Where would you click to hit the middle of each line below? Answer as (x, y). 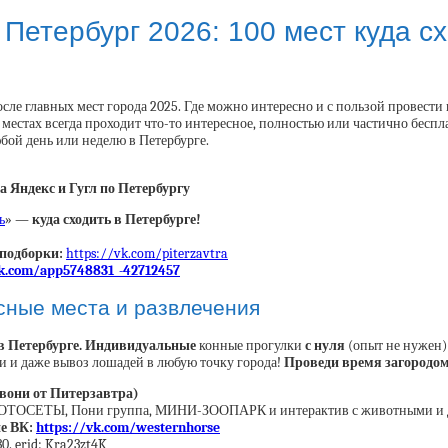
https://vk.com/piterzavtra (147, 253)
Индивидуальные (140, 346)
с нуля (325, 346)
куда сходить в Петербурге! (116, 219)
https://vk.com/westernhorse (128, 428)
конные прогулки (250, 346)
